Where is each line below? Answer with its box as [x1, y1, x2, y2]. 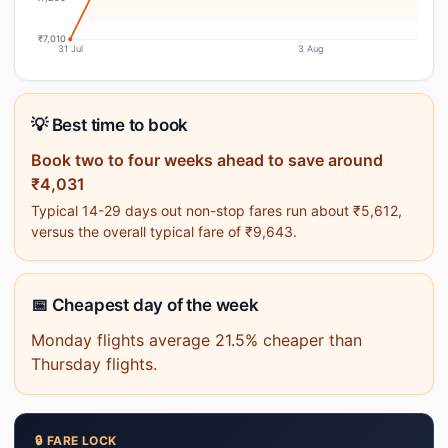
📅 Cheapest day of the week [31, 295, 259, 315]
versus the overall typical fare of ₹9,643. [31, 223, 297, 240]
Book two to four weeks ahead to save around [31, 150, 383, 170]
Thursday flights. [31, 354, 157, 374]
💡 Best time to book [31, 115, 189, 135]
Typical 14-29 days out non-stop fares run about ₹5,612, [31, 202, 402, 219]
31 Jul [57, 42, 83, 54]
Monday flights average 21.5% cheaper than [31, 330, 362, 350]
